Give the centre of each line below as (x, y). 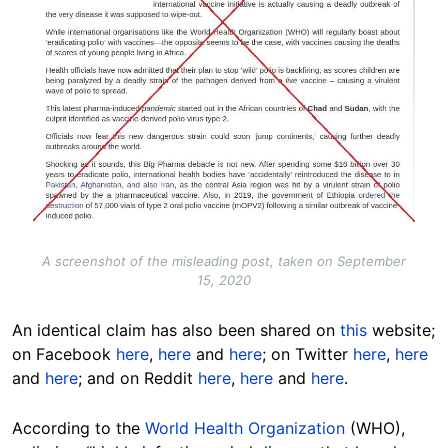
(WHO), (375, 427)
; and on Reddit (138, 377)
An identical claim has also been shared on (176, 329)
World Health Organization (245, 427)
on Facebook (64, 353)
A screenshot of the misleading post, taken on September (224, 260)
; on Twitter (307, 353)
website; (401, 329)
